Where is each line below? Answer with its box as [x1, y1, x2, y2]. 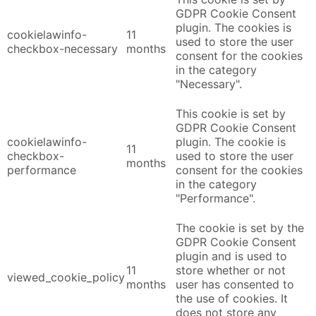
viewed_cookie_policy [7, 269, 125, 284]
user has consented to [176, 276, 294, 291]
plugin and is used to [176, 248, 287, 263]
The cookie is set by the [176, 220, 304, 235]
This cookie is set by [176, 106, 286, 121]
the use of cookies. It [176, 291, 288, 305]
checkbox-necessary [7, 41, 118, 56]
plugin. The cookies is [176, 20, 291, 35]
